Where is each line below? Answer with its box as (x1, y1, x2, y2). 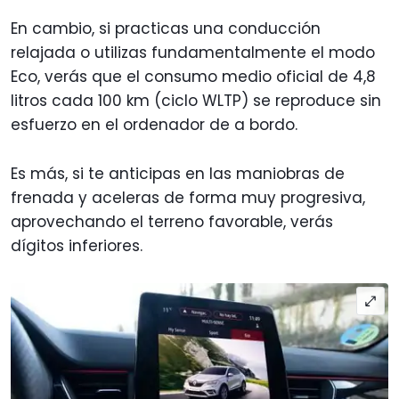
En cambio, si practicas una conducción (11, 17, 321, 39)
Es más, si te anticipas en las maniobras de (11, 162, 345, 184)
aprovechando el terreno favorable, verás (11, 210, 333, 232)
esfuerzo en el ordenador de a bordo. (11, 113, 297, 135)
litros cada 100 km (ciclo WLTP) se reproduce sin (11, 89, 381, 111)
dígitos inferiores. (11, 234, 147, 256)
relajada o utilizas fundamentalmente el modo (11, 41, 375, 63)
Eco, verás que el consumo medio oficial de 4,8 (11, 65, 376, 87)
